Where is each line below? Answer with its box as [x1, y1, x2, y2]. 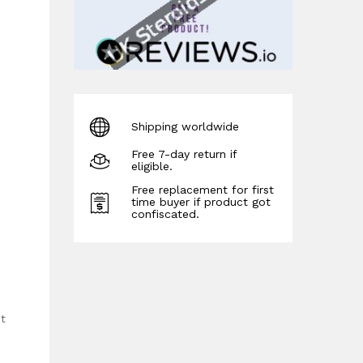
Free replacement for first [131, 183, 274, 197]
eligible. [131, 160, 173, 173]
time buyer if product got [131, 195, 271, 209]
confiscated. [131, 207, 199, 221]
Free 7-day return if [131, 147, 237, 161]
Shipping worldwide [131, 119, 239, 133]
